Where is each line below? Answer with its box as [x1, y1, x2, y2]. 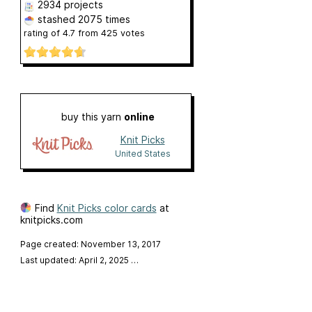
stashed [34, 13, 78, 26]
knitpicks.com [19, 213, 83, 226]
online [123, 110, 155, 123]
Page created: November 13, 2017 [19, 238, 161, 249]
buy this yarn [61, 110, 124, 123]
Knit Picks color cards [56, 201, 157, 214]
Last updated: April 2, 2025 [19, 254, 131, 265]
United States [114, 148, 171, 159]
